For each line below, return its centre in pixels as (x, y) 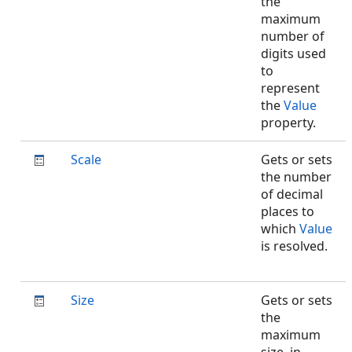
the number (296, 177)
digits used (293, 53)
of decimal (292, 194)
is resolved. (294, 246)
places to (288, 211)
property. (291, 123)
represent (290, 88)
